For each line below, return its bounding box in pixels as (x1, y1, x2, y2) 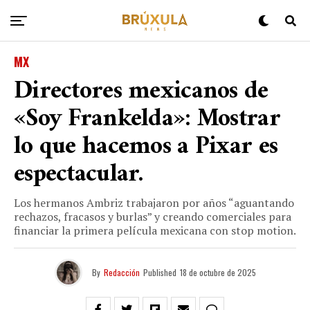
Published (143, 266, 176, 278)
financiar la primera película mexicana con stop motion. (14, 223, 296, 238)
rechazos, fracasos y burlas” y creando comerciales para (14, 209, 291, 224)
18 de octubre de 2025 (179, 266, 256, 278)
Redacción (103, 266, 140, 278)
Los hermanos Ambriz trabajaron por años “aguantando (14, 195, 294, 210)
